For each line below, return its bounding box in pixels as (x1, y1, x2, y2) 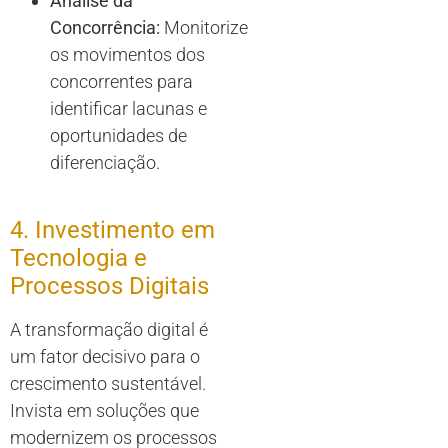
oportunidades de (50, 125, 187, 147)
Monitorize (160, 17, 248, 39)
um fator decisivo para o (10, 346, 200, 368)
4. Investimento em (10, 216, 215, 245)
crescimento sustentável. (10, 373, 206, 395)
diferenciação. (50, 152, 160, 174)
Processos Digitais (10, 272, 209, 301)
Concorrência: (50, 17, 160, 39)
